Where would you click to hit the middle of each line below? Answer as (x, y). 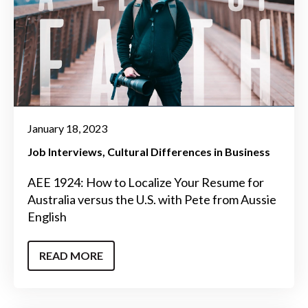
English (47, 217)
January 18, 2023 (67, 129)
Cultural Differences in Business (189, 152)
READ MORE (71, 255)
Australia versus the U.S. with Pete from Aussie (152, 200)
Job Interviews (65, 152)
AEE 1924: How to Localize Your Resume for (146, 183)
